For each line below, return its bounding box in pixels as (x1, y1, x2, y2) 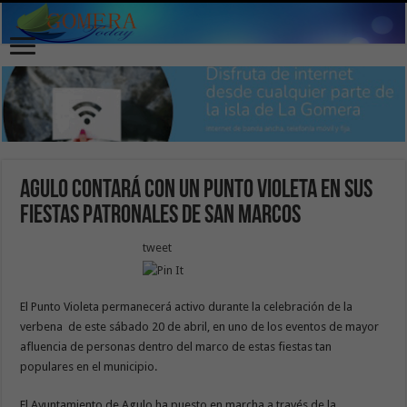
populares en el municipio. (20, 359, 158, 373)
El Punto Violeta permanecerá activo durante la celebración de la (20, 299, 353, 313)
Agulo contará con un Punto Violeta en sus (20, 177, 373, 203)
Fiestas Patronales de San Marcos (20, 203, 302, 229)
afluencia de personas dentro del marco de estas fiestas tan (20, 339, 333, 353)
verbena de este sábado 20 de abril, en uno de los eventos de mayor (20, 319, 380, 333)
